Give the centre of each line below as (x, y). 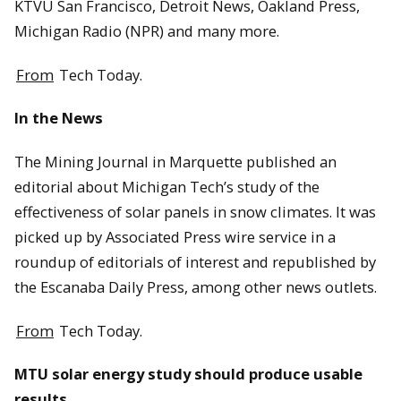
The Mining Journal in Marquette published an (175, 161)
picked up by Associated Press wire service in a (175, 236)
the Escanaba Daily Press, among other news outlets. (196, 286)
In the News (59, 118)
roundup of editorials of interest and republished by (195, 261)
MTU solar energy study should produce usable (188, 374)
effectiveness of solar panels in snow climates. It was (195, 211)
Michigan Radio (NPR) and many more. (147, 31)
